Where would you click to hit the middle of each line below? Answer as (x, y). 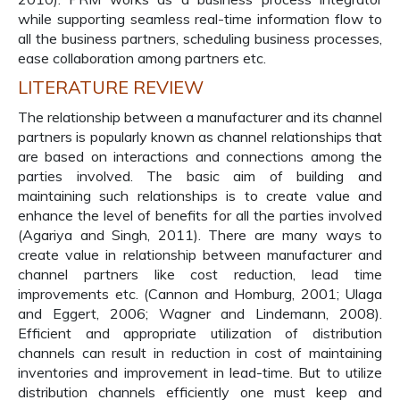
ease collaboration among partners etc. (142, 58)
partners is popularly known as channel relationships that (200, 137)
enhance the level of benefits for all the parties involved (200, 215)
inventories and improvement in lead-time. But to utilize (200, 372)
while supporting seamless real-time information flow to (200, 19)
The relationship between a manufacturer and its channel (200, 117)
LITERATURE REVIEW (111, 87)
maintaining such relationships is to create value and (200, 196)
